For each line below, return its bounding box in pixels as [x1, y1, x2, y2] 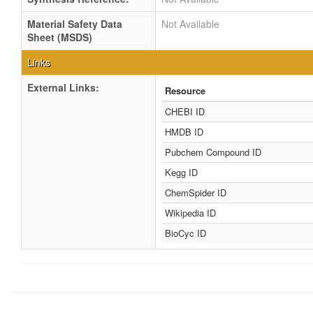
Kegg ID [165, 166, 198, 179]
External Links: [27, 80, 99, 94]
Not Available [161, 17, 219, 31]
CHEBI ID [165, 105, 205, 118]
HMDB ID [165, 125, 203, 138]
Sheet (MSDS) [27, 30, 92, 44]
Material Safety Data [27, 17, 122, 31]
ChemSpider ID [165, 186, 226, 199]
